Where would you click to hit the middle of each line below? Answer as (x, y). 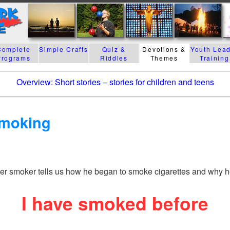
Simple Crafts (64, 49)
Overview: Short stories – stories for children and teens (115, 82)
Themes (164, 58)
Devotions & (164, 49)
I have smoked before (115, 203)
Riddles (114, 58)
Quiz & (114, 49)
